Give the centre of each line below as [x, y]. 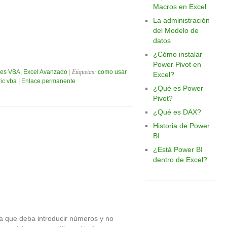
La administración [181, 20]
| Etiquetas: [83, 72]
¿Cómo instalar [177, 54]
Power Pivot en [177, 64]
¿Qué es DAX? [177, 112]
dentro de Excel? [180, 160]
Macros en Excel [179, 7]
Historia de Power [181, 126]
